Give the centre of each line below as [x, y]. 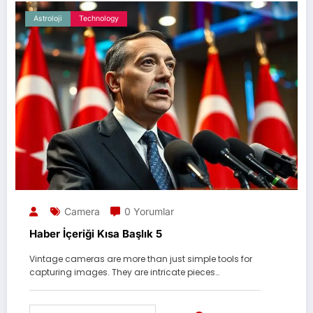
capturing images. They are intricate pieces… [124, 272]
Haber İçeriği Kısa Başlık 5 [96, 233]
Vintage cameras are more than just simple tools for [141, 259]
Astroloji [48, 18]
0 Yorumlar [149, 211]
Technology [99, 18]
